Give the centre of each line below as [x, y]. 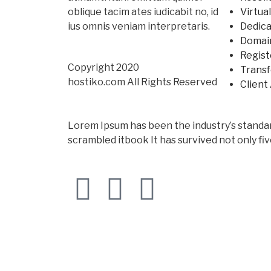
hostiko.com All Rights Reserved [142, 82]
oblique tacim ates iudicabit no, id [143, 12]
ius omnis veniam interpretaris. [139, 27]
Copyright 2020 [103, 68]
